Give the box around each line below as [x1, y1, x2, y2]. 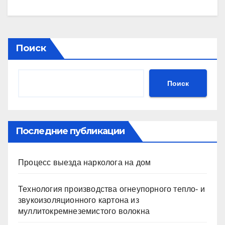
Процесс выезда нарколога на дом [18, 158, 151, 167]
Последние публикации [16, 126, 125, 137]
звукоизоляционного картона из [18, 196, 139, 205]
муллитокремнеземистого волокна [18, 207, 150, 216]
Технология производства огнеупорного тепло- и [18, 185, 205, 194]
